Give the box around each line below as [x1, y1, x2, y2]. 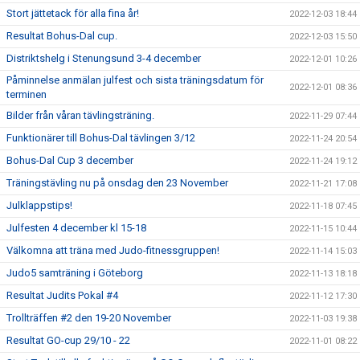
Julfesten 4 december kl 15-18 [6, 221, 146, 234]
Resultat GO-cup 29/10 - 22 [6, 333, 130, 346]
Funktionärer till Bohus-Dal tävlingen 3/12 [6, 131, 195, 144]
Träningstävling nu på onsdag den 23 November [6, 176, 228, 189]
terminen [6, 88, 47, 100]
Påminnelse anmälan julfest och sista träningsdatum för [6, 73, 264, 86]
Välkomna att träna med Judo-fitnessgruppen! [6, 243, 219, 256]
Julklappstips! [6, 198, 72, 211]
